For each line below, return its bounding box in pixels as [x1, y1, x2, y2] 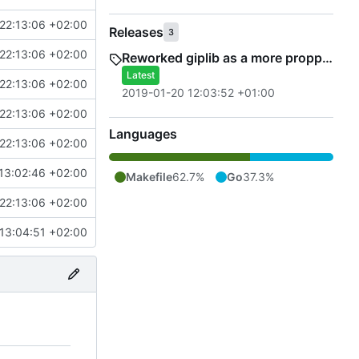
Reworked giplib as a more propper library [322, 49, 333, 66]
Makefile [126, 169, 172, 184]
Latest [127, 68, 155, 81]
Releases [109, 23, 163, 40]
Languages [109, 125, 177, 142]
